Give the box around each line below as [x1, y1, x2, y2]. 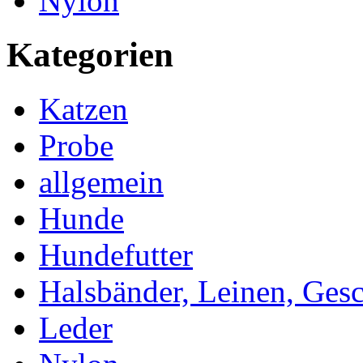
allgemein [39, 164, 164, 199]
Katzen [39, 91, 128, 126]
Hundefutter [39, 237, 193, 272]
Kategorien [6, 35, 173, 74]
